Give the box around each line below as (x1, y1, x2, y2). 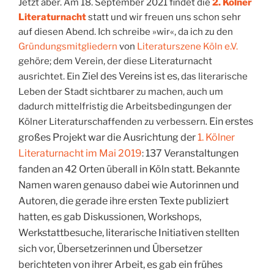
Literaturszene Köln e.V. (137, 40, 238, 52)
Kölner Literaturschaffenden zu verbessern (18, 116, 206, 127)
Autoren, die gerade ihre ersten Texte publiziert (18, 194, 229, 207)
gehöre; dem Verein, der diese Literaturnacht (18, 55, 212, 67)
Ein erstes (209, 115, 253, 127)
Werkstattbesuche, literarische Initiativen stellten (18, 226, 239, 239)
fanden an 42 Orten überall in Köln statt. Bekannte (18, 163, 240, 175)
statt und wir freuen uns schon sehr (86, 11, 241, 23)
